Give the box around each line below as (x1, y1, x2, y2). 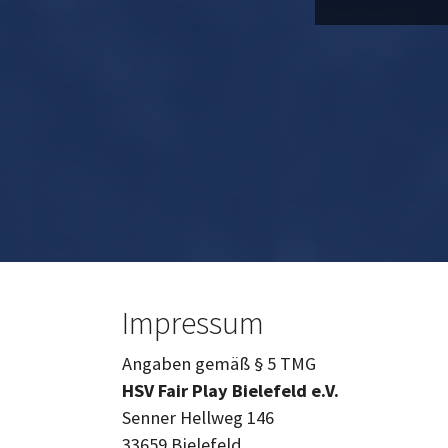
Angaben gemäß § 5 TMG (122, 351, 316, 375)
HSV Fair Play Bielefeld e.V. (122, 378, 339, 402)
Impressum (122, 301, 264, 343)
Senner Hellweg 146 (122, 405, 274, 429)
